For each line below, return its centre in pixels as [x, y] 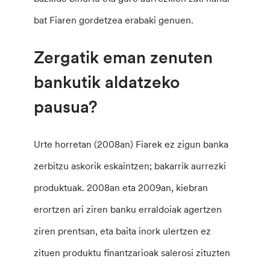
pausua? [66, 106]
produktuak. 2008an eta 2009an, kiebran [121, 187]
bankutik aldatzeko [107, 82]
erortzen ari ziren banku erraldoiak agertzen [128, 209]
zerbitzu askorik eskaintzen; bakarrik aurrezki [130, 165]
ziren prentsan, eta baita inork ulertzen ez [123, 231]
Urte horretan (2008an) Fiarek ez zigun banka [131, 144]
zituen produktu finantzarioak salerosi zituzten [132, 252]
